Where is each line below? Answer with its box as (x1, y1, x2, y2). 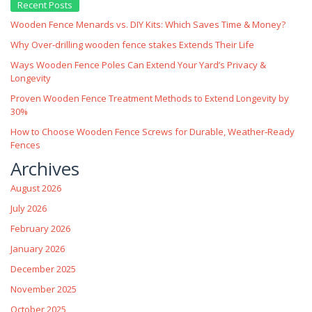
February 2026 (10, 222, 70, 235)
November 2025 (10, 283, 77, 296)
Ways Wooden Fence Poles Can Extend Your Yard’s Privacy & (10, 58, 266, 72)
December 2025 (10, 263, 76, 276)
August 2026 (10, 182, 61, 195)
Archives (10, 156, 79, 182)
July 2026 (10, 202, 47, 215)
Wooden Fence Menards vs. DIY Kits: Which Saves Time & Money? (10, 18, 286, 31)
